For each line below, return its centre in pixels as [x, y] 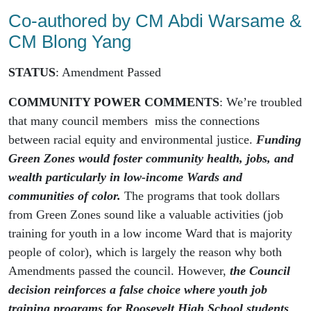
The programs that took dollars [200, 195]
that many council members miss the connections [134, 120]
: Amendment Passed [108, 72]
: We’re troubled [261, 102]
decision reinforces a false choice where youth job [138, 289]
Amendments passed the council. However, [119, 270]
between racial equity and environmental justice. [132, 139]
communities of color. [65, 195]
